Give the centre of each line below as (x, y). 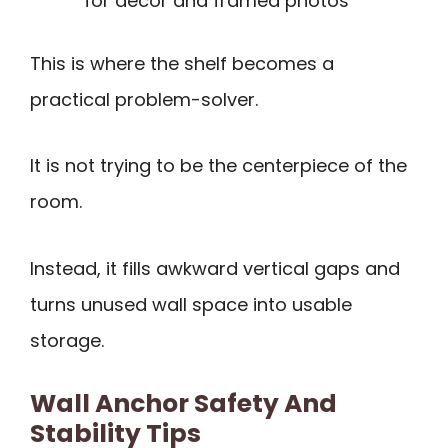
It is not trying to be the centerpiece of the (218, 166)
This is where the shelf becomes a (182, 63)
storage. (67, 340)
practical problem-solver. (144, 99)
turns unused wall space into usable (191, 304)
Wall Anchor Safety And (183, 404)
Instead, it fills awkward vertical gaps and (215, 268)
